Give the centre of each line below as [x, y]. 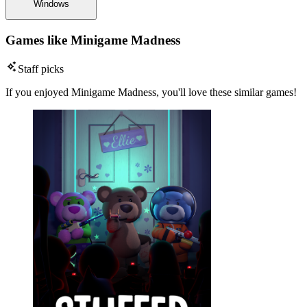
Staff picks [41, 69]
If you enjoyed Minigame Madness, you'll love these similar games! [151, 93]
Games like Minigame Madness [93, 40]
